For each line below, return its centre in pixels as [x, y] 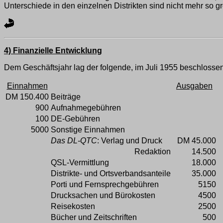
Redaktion [153, 152]
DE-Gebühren [75, 119]
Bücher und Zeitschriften [94, 218]
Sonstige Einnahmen [88, 130]
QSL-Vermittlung [80, 163]
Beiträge [66, 97]
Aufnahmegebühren [86, 108]
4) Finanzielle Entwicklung [53, 51]
